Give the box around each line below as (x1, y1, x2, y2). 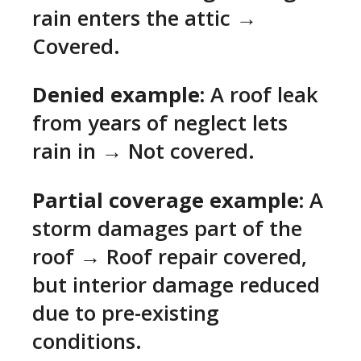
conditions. (32, 326, 142, 355)
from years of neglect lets (32, 109, 288, 138)
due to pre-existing (32, 298, 219, 327)
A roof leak (205, 81, 318, 110)
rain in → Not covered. (32, 137, 255, 166)
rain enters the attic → (32, 3, 257, 32)
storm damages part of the (32, 214, 302, 243)
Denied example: (32, 81, 205, 110)
